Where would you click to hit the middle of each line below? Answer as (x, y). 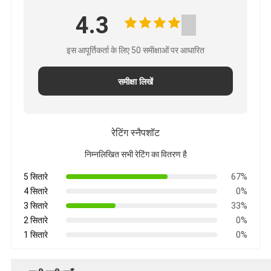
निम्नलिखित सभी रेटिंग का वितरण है (135, 154)
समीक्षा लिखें (135, 81)
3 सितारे (35, 205)
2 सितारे (35, 220)
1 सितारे (35, 234)
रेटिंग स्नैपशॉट (135, 132)
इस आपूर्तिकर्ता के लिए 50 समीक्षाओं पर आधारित (135, 50)
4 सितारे (35, 191)
